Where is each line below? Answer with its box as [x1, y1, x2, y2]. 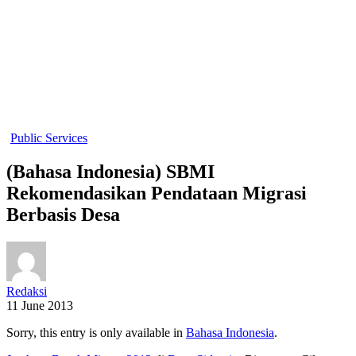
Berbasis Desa [6, 203, 120, 225]
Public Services [10, 131, 87, 145]
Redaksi [6, 284, 47, 298]
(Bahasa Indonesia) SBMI [6, 161, 215, 182]
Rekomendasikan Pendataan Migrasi [6, 182, 307, 203]
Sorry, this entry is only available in [6, 325, 186, 339]
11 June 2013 [6, 298, 73, 312]
